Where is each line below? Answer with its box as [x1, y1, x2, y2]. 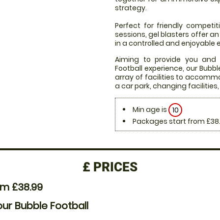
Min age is [133, 104, 168, 114]
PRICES [90, 160, 137, 174]
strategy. [115, 3, 147, 13]
